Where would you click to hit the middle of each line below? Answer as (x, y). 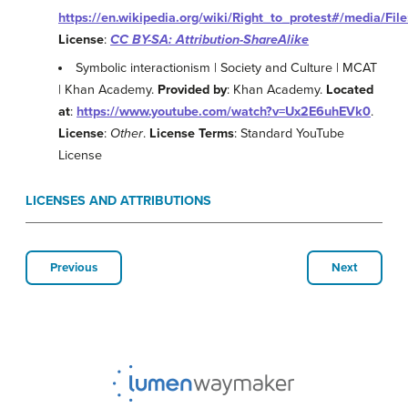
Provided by (192, 90)
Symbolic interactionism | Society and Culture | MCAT (227, 68)
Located (350, 90)
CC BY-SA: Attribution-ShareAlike (209, 40)
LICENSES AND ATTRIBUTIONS (118, 201)
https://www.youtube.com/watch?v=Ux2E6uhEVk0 (224, 112)
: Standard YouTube (289, 134)
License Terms (192, 134)
